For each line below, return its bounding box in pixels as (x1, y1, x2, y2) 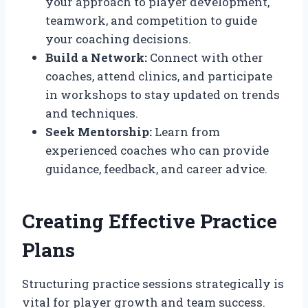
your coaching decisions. (45, 30, 191, 47)
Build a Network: (45, 49, 147, 65)
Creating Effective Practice (22, 208, 277, 234)
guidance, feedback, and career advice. (45, 160, 267, 177)
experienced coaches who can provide (45, 142, 269, 158)
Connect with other (147, 49, 263, 65)
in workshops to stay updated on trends (45, 86, 280, 102)
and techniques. (45, 104, 138, 121)
